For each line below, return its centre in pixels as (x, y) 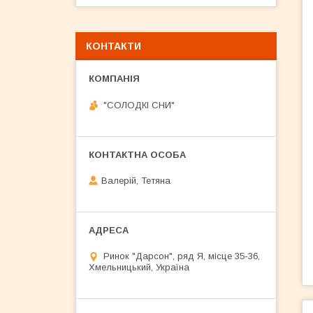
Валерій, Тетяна (136, 181)
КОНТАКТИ (114, 46)
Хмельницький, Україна (139, 268)
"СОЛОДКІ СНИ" (139, 105)
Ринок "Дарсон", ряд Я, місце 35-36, (182, 256)
